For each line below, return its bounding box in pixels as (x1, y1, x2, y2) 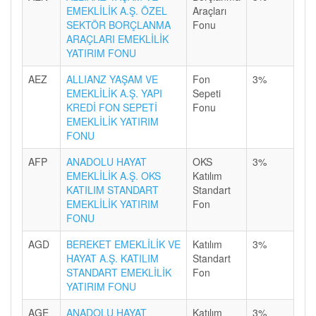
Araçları (193, 4, 226, 18)
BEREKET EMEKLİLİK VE (66, 237, 181, 251)
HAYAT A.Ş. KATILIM (66, 251, 159, 265)
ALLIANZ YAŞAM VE (66, 72, 158, 86)
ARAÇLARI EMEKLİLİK (66, 32, 169, 46)
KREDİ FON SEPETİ (66, 100, 157, 114)
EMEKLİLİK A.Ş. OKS (66, 169, 161, 183)
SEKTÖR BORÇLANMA (66, 18, 171, 32)
